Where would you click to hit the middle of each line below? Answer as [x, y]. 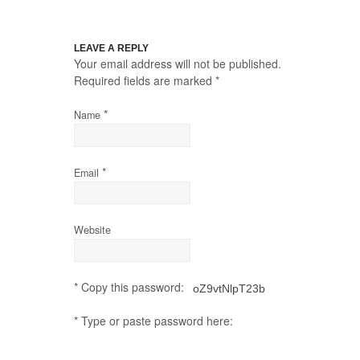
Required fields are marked [145, 81]
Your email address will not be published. [178, 64]
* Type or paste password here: [153, 321]
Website [92, 230]
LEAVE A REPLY [111, 49]
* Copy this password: [131, 286]
